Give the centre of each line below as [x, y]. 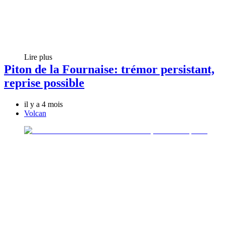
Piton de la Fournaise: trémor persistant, [109, 70]
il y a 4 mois [43, 104]
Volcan [35, 114]
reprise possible [44, 83]
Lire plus [38, 57]
